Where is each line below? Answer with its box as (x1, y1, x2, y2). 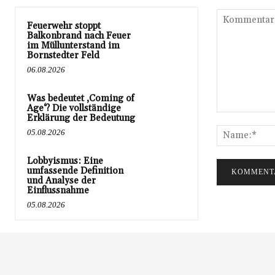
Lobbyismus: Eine (27, 155, 103, 167)
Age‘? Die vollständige (27, 102, 121, 114)
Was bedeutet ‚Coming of (27, 92, 134, 104)
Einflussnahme (27, 184, 89, 196)
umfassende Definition (27, 165, 123, 177)
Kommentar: (215, 112, 264, 123)
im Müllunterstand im (27, 39, 120, 52)
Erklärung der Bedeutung (27, 112, 135, 124)
